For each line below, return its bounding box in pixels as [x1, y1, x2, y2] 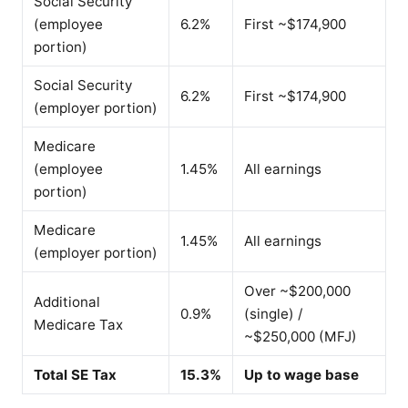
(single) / [244, 304, 302, 322]
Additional [34, 292, 100, 311]
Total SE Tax [34, 365, 117, 383]
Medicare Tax [34, 315, 123, 333]
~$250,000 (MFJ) [244, 327, 357, 345]
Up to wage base [244, 365, 359, 383]
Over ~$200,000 [244, 281, 351, 300]
